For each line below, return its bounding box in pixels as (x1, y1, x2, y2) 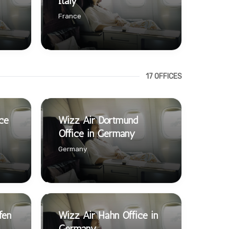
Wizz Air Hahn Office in (58, 209, 158, 221)
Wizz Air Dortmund (58, 113, 138, 126)
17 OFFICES (146, 72, 182, 81)
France (58, 11, 81, 20)
